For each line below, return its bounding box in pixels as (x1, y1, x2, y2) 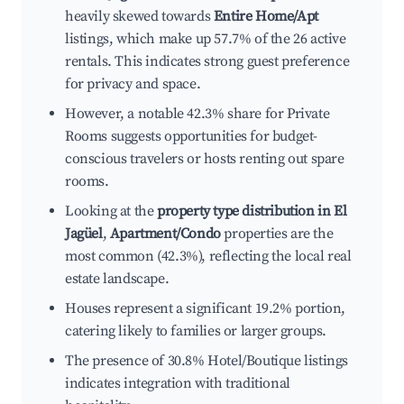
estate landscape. (65, 270, 170, 289)
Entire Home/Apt (213, 7, 318, 26)
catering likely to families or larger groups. (65, 322, 327, 341)
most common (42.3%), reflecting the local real (65, 247, 352, 266)
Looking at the (65, 202, 157, 221)
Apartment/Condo (109, 225, 221, 243)
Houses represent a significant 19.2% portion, (65, 299, 346, 318)
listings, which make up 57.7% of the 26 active (65, 30, 346, 49)
